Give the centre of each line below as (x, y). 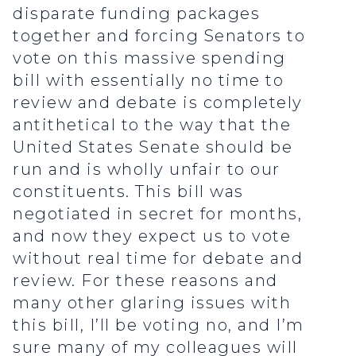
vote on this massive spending (149, 58)
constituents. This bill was (128, 192)
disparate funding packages (136, 14)
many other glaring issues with (152, 303)
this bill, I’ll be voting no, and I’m (159, 325)
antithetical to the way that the (152, 125)
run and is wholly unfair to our (147, 170)
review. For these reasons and (145, 281)
